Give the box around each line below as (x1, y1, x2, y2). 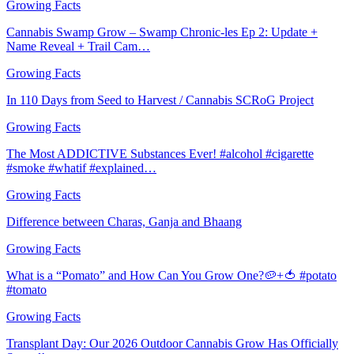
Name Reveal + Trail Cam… (6, 39, 150, 53)
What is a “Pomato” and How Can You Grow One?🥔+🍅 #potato (6, 268, 337, 282)
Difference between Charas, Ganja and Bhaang (6, 214, 242, 228)
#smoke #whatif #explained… (6, 160, 156, 175)
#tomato (6, 282, 47, 296)
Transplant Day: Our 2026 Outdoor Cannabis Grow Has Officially (6, 336, 338, 350)
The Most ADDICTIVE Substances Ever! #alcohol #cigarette (6, 146, 314, 160)
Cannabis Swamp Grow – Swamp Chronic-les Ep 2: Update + (6, 24, 318, 39)
